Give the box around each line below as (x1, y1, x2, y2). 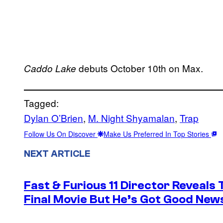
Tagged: (24, 96, 59, 110)
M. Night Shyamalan (88, 111, 175, 124)
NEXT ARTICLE (24, 148, 90, 159)
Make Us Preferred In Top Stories (104, 128, 211, 139)
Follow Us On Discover (24, 128, 98, 139)
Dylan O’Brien (24, 111, 83, 124)
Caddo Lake (24, 61, 76, 75)
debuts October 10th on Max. (76, 61, 203, 75)
